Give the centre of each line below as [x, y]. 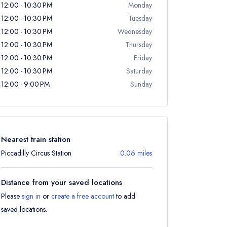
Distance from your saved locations [62, 182]
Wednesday [135, 31]
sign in [31, 196]
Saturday [139, 71]
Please [11, 196]
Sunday [141, 84]
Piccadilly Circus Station [36, 153]
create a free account [83, 196]
